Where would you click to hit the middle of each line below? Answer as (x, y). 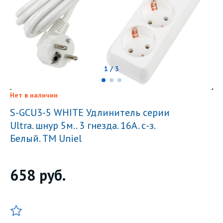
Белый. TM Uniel (46, 138)
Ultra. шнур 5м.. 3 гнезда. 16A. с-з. (82, 125)
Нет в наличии (34, 95)
